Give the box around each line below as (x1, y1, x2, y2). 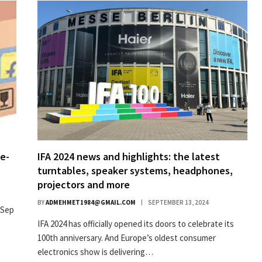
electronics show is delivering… (37, 246, 153, 258)
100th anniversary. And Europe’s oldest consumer (37, 232, 216, 244)
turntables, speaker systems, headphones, (37, 164, 233, 178)
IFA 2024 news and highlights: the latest (37, 150, 220, 164)
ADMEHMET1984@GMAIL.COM (46, 198, 136, 207)
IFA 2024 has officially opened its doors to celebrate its (37, 218, 234, 230)
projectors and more (37, 178, 130, 192)
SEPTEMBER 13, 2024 (148, 198, 209, 207)
